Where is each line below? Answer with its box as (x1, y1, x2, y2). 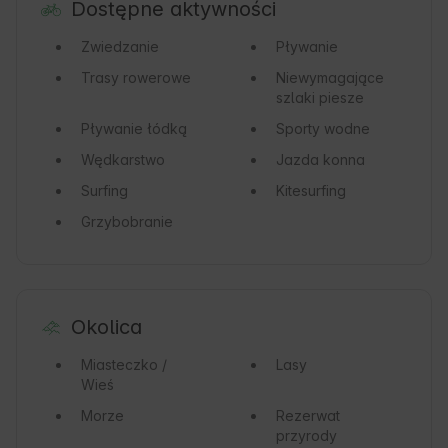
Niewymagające (275, 69, 384, 87)
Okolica (70, 315, 142, 340)
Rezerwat (275, 407, 340, 425)
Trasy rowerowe (81, 69, 191, 87)
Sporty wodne (275, 120, 370, 138)
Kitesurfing (275, 182, 346, 200)
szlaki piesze (275, 89, 364, 107)
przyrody (275, 427, 337, 445)
